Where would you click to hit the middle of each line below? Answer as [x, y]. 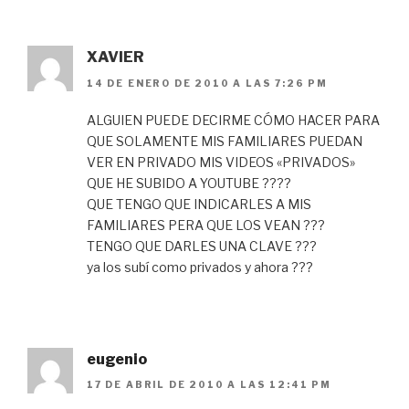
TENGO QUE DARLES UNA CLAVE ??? [202, 246]
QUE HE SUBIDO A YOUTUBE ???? [189, 183]
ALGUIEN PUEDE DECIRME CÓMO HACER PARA [233, 120]
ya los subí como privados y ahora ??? [200, 267]
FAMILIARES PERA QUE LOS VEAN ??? [206, 225]
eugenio [117, 359]
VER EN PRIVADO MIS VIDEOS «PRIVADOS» [221, 162]
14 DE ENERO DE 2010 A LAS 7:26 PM [207, 83]
